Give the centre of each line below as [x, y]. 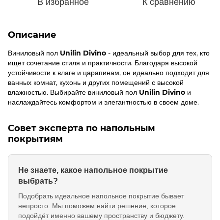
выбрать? [38, 180]
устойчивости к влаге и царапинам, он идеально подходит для [109, 72]
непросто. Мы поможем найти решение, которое [97, 206]
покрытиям [35, 139]
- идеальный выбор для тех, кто [158, 53]
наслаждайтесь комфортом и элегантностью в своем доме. [103, 102]
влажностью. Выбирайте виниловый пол [73, 92]
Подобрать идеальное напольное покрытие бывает [101, 196]
